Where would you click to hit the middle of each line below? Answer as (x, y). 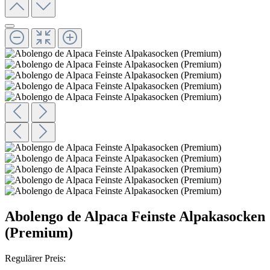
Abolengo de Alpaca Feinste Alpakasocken (135, 216)
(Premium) (39, 232)
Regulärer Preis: (35, 258)
